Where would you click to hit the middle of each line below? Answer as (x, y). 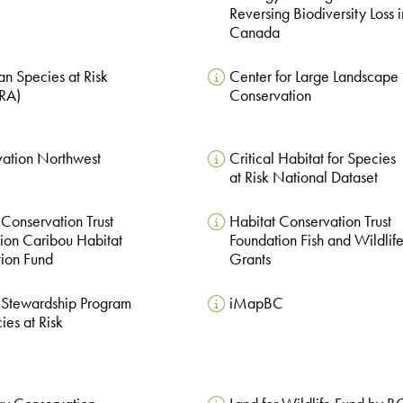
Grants (250, 259)
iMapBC (256, 303)
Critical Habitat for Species (312, 158)
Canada (254, 32)
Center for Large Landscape (313, 76)
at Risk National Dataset (303, 177)
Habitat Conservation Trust (310, 221)
